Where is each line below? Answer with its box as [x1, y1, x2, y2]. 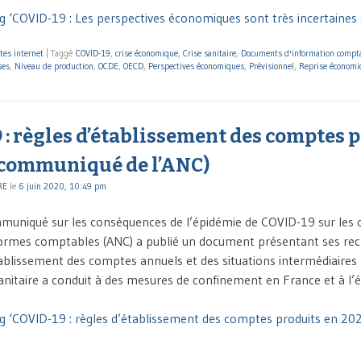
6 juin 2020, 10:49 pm [19, 180, 106, 193]
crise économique [115, 47, 178, 59]
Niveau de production [15, 60, 93, 72]
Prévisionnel [249, 60, 294, 72]
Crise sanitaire [183, 47, 236, 59]
